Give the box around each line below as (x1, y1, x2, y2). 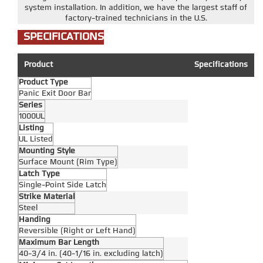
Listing (19, 124, 44, 133)
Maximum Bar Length (19, 239, 99, 247)
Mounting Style (19, 147, 75, 156)
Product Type (19, 79, 68, 87)
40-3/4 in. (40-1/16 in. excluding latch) (19, 250, 163, 258)
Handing (19, 216, 50, 224)
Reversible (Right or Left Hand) (19, 227, 136, 235)
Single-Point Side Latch (19, 181, 106, 190)
